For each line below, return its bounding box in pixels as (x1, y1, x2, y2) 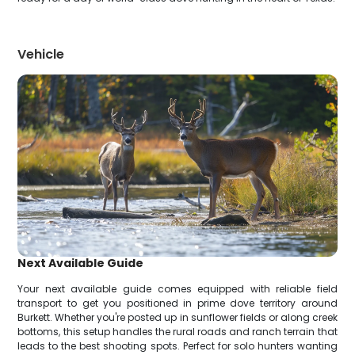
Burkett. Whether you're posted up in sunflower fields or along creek (17, 311, 338, 325)
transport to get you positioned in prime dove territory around (17, 296, 338, 311)
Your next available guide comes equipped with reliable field (17, 282, 338, 296)
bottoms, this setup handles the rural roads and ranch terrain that (17, 325, 338, 339)
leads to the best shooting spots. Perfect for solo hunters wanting (17, 339, 338, 353)
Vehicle (17, 45, 65, 63)
